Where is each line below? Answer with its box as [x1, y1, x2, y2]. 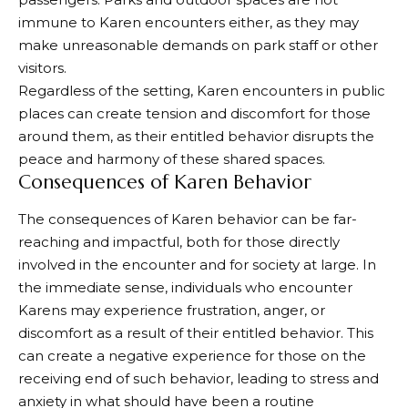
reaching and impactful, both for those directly [18, 232, 340, 250]
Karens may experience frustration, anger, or [18, 301, 325, 319]
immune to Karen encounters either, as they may [18, 14, 359, 32]
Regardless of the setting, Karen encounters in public [18, 82, 385, 100]
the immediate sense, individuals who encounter [18, 278, 352, 296]
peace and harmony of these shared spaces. [18, 150, 325, 168]
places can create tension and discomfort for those [18, 105, 371, 123]
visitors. [18, 59, 66, 77]
